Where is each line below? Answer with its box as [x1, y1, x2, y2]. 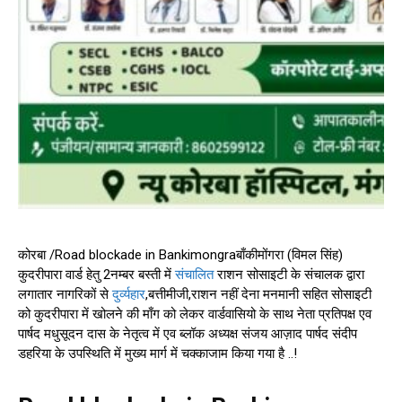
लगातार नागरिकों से [18, 286, 112, 303]
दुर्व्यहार [112, 286, 145, 303]
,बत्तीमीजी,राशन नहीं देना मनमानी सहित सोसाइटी [145, 286, 371, 303]
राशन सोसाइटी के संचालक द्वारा [214, 267, 364, 284]
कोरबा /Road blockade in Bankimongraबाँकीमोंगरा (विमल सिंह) [18, 247, 343, 264]
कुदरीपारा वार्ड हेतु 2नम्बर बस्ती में [18, 267, 175, 284]
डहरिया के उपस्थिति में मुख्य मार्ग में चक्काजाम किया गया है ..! [18, 345, 297, 363]
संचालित [175, 267, 214, 284]
